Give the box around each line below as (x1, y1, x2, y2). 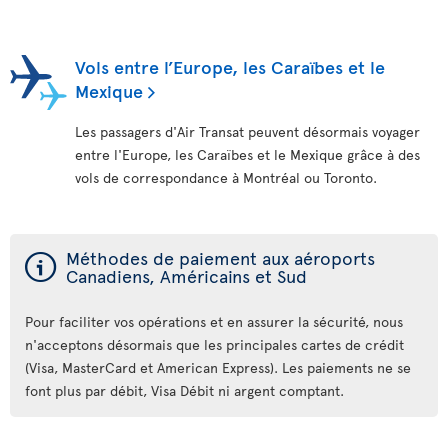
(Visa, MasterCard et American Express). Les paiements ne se (25, 358, 411, 377)
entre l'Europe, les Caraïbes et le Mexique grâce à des (75, 145, 420, 164)
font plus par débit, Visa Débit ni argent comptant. (25, 381, 348, 400)
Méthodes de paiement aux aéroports (66, 245, 375, 270)
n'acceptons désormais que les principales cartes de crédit (25, 335, 404, 354)
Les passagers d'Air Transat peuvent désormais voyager (75, 122, 420, 141)
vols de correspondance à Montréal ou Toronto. (75, 168, 377, 187)
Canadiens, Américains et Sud (66, 263, 307, 288)
